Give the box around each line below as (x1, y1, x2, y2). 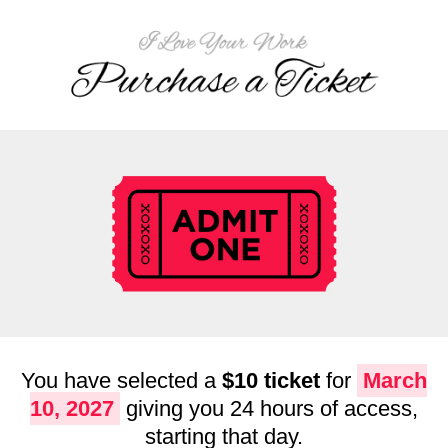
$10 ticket (222, 367, 320, 393)
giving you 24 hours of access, (126, 395, 418, 421)
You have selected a (21, 367, 222, 393)
